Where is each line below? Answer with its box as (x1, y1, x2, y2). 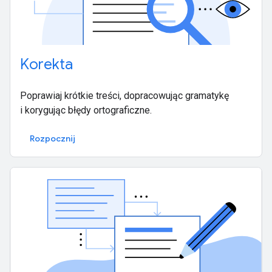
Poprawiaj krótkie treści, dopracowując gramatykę (20, 90, 229, 102)
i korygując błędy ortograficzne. (20, 104, 152, 117)
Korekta (20, 55, 73, 74)
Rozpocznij (30, 133, 75, 144)
